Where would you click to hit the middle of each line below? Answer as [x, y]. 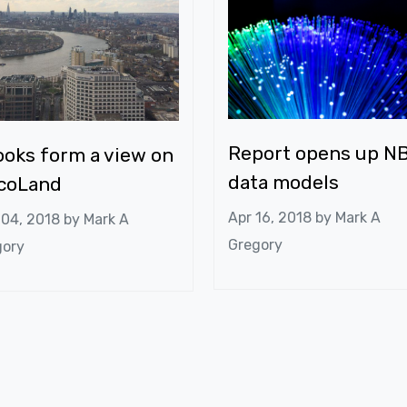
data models [283, 182]
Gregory [255, 245]
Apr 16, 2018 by [281, 218]
